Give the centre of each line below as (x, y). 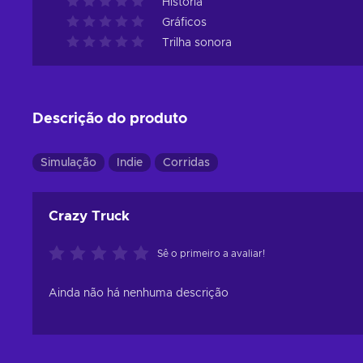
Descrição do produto (110, 119)
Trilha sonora (197, 43)
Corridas (186, 163)
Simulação (68, 163)
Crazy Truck (89, 216)
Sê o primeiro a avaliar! (211, 254)
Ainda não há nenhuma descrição (139, 293)
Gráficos (184, 23)
